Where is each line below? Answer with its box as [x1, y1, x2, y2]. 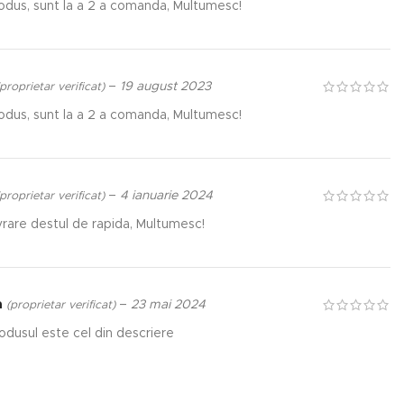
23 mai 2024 [130, 298, 206, 311]
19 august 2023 [119, 79, 211, 93]
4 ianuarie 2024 [119, 188, 213, 202]
